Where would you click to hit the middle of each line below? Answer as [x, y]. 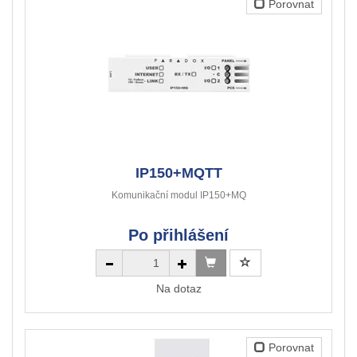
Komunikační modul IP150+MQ [178, 196]
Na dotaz [178, 289]
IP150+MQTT [178, 173]
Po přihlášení [178, 235]
